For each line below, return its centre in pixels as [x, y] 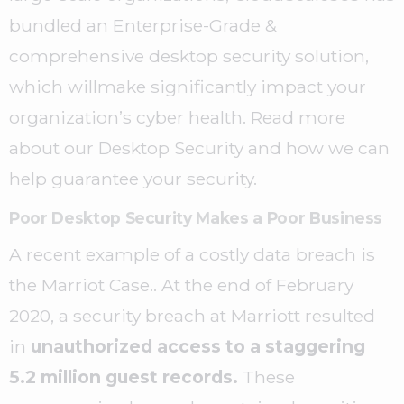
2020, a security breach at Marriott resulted [192, 316]
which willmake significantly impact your [188, 87]
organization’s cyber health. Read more [177, 117]
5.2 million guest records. [124, 377]
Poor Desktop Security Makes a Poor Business [196, 218]
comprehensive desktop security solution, [189, 56]
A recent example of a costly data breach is [192, 254]
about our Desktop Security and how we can [199, 148]
